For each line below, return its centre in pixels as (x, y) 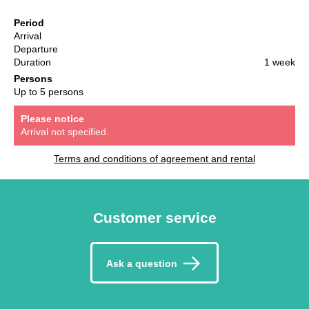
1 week (280, 62)
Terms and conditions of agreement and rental (154, 158)
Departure (36, 49)
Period (29, 22)
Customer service (154, 217)
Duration (32, 62)
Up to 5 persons (49, 91)
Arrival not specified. (65, 131)
